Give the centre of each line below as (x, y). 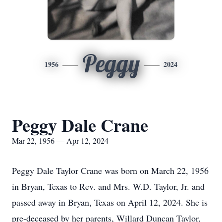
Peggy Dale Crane (80, 125)
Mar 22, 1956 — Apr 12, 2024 (60, 140)
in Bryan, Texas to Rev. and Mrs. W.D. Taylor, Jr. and (108, 186)
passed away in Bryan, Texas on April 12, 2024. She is (110, 202)
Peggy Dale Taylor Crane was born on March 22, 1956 (110, 170)
